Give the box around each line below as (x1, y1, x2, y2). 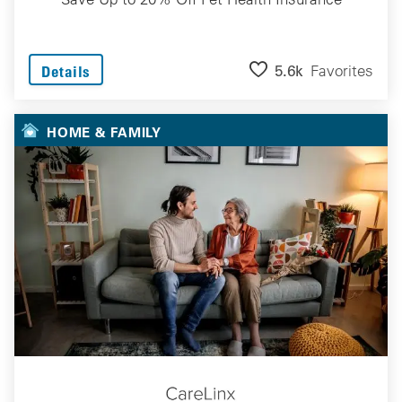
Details (41, 61, 91, 81)
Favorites (310, 61, 373, 81)
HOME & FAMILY (47, 122, 162, 141)
